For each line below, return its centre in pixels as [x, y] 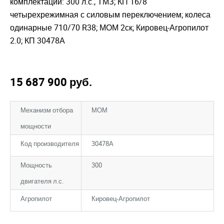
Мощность [36, 165]
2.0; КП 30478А [37, 40]
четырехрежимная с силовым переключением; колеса [110, 14]
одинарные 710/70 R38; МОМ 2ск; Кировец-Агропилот [109, 27]
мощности [36, 126]
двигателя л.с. [42, 181]
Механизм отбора [47, 110]
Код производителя [50, 143]
